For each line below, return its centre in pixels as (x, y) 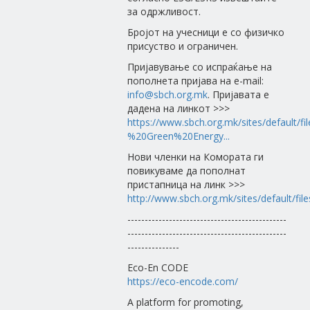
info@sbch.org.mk (168, 94)
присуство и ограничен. (183, 46)
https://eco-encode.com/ (183, 281)
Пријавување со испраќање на (200, 67)
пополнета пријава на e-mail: (196, 81)
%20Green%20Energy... (179, 136)
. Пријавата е (239, 94)
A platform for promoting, (186, 302)
